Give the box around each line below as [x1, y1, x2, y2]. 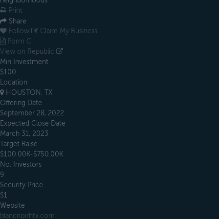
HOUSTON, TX [4, 89, 52, 97]
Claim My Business [38, 27, 97, 35]
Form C [6, 38, 31, 45]
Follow [9, 27, 29, 35]
